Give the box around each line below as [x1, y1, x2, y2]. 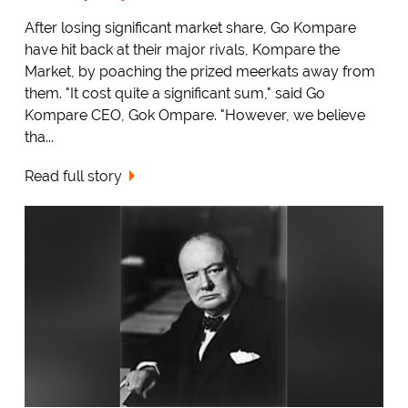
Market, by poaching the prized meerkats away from [24, 62, 375, 80]
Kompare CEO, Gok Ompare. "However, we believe [24, 106, 365, 124]
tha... [24, 127, 54, 146]
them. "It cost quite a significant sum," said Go [24, 84, 325, 102]
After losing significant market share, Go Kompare [24, 18, 356, 36]
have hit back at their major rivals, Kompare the [24, 40, 340, 58]
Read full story [24, 167, 122, 185]
